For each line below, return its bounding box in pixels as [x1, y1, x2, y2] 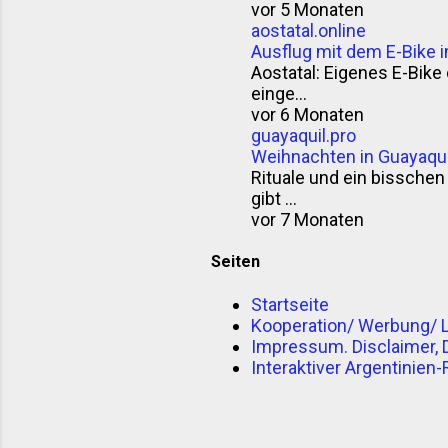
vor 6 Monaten [251, 104, 364, 125]
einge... [251, 83, 307, 104]
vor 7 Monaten [251, 209, 364, 230]
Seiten [211, 252, 260, 271]
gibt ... [251, 188, 297, 209]
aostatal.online [251, 20, 366, 41]
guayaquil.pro [251, 125, 356, 146]
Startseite [251, 294, 329, 315]
